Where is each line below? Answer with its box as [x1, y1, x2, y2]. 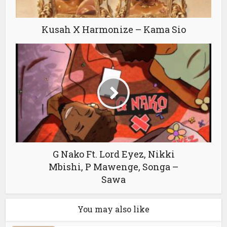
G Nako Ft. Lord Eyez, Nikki [52, 147, 175, 160]
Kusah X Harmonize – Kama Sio [41, 23, 186, 35]
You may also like [78, 203, 149, 214]
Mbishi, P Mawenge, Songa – [49, 160, 178, 173]
